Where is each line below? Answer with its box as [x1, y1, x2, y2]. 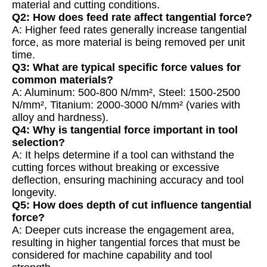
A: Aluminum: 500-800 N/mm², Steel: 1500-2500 [12, 86, 240, 99]
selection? [12, 136, 65, 149]
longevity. [12, 187, 57, 199]
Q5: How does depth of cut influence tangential [12, 199, 252, 212]
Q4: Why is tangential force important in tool [12, 124, 238, 136]
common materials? [12, 74, 113, 86]
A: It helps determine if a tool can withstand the [12, 149, 234, 162]
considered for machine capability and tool [12, 249, 212, 262]
